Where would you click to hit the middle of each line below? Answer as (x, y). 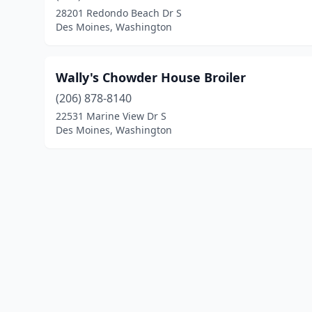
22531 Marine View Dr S (111, 116)
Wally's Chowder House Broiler (151, 77)
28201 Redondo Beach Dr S (119, 13)
